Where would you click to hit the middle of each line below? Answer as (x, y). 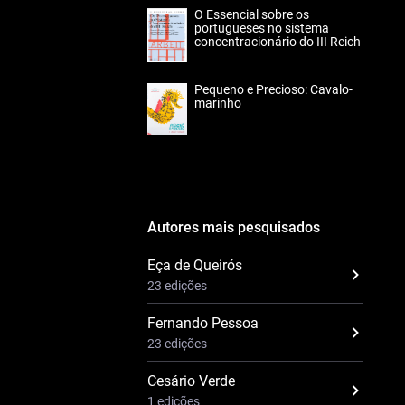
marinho (218, 103)
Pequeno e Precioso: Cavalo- (273, 89)
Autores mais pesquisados (234, 227)
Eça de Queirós (195, 265)
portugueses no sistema (262, 28)
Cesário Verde (191, 381)
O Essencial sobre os (252, 14)
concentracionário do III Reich (278, 42)
